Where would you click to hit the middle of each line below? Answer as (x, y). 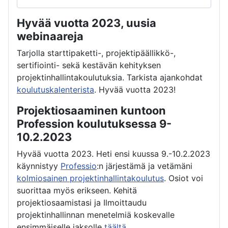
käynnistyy (39, 166)
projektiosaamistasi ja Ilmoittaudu (82, 203)
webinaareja (50, 36)
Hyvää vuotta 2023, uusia (87, 23)
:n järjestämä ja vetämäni (145, 166)
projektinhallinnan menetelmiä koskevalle (96, 215)
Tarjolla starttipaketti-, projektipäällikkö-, (96, 53)
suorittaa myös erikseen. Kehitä (77, 191)
